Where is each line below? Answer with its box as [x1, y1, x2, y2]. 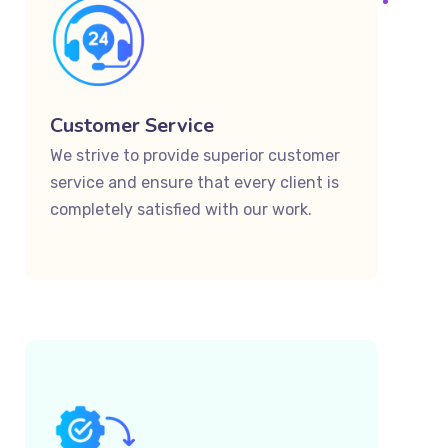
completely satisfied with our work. [50, 200, 312, 219]
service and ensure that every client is [50, 173, 339, 192]
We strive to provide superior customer [50, 146, 340, 165]
